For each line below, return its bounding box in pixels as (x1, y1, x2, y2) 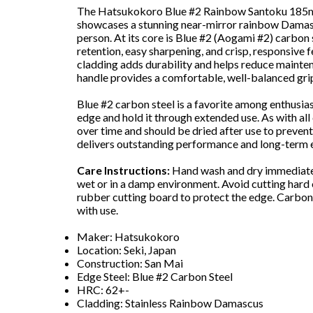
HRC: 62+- (77, 283, 130, 297)
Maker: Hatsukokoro (77, 230, 180, 244)
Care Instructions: (77, 163, 170, 177)
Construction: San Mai (77, 256, 184, 270)
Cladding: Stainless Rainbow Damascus (77, 296, 264, 310)
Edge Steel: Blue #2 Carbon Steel (77, 270, 233, 284)
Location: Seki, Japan (77, 243, 177, 257)
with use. (77, 203, 119, 217)
